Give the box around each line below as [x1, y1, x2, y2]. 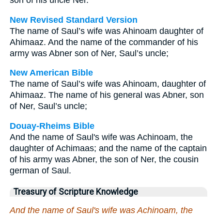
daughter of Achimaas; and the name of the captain [10, 143, 207, 153]
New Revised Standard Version [10, 15, 138, 25]
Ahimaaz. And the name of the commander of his [10, 37, 198, 47]
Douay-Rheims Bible [10, 121, 94, 131]
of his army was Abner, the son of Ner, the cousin [10, 154, 199, 164]
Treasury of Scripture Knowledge [14, 186, 138, 197]
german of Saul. [10, 165, 71, 175]
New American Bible [10, 68, 93, 78]
